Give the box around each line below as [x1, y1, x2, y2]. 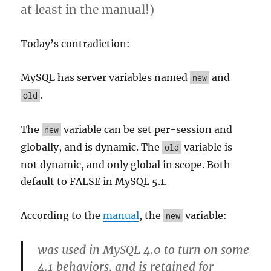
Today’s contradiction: [21, 38, 131, 50]
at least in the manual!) [21, 2, 155, 17]
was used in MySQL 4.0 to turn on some [38, 243, 250, 257]
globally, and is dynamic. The [21, 141, 163, 153]
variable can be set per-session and [61, 123, 233, 135]
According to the [21, 209, 103, 221]
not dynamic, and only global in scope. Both [21, 158, 231, 171]
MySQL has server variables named [21, 71, 191, 83]
